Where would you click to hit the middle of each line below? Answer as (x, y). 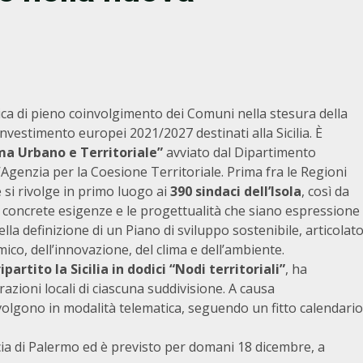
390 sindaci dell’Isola (236, 191)
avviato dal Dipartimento (239, 152)
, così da (325, 191)
